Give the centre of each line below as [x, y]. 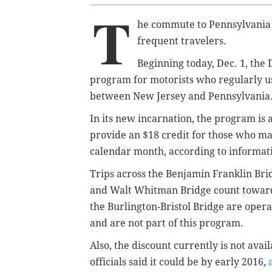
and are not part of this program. [167, 223]
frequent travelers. [182, 41]
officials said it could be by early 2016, [179, 262]
